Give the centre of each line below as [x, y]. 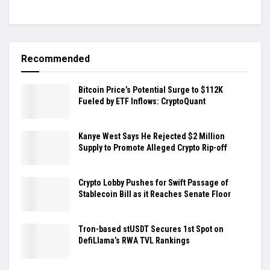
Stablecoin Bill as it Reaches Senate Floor [155, 194]
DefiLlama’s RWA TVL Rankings [134, 241]
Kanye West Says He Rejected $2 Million [152, 136]
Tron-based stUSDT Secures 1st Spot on [151, 229]
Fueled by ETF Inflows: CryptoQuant [142, 101]
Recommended [55, 58]
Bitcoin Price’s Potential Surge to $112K [151, 89]
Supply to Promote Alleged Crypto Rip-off [153, 147]
